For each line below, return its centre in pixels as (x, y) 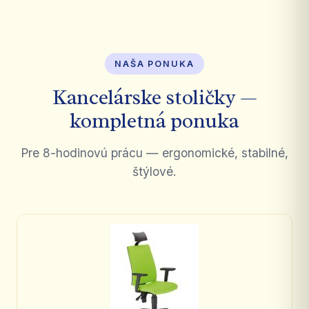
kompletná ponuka (154, 120)
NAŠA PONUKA (154, 63)
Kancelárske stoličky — (154, 97)
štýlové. (154, 171)
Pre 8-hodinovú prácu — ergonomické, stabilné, (154, 152)
